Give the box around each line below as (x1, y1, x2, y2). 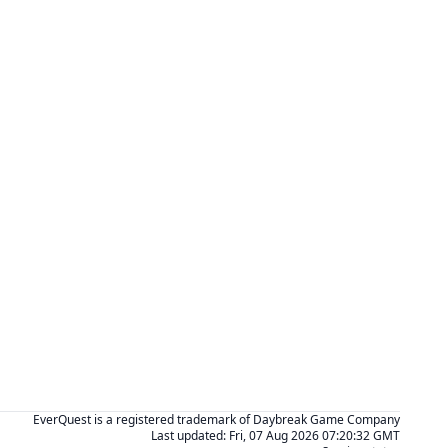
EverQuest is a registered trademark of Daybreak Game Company (33, 411, 400, 428)
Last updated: (151, 427, 226, 444)
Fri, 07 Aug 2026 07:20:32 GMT (229, 427, 400, 444)
